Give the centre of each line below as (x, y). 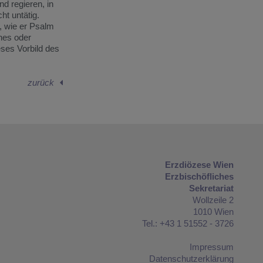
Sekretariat (211, 188)
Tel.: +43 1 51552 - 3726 (188, 223)
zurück (41, 82)
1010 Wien (213, 211)
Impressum (211, 247)
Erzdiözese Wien (199, 164)
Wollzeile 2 (213, 200)
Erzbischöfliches (199, 176)
